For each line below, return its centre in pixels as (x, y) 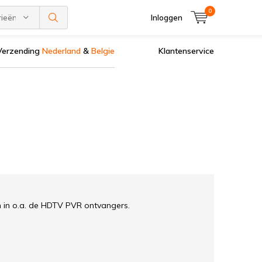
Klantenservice (186, 51)
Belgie (103, 51)
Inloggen (167, 18)
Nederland (61, 51)
